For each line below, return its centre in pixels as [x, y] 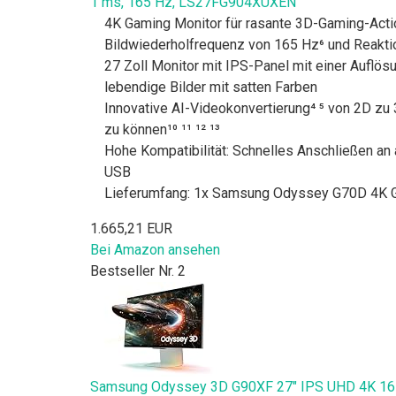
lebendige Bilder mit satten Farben [211, 87]
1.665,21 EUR [131, 228]
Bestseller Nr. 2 [138, 270]
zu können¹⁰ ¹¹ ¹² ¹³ [162, 129]
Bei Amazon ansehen [155, 249]
